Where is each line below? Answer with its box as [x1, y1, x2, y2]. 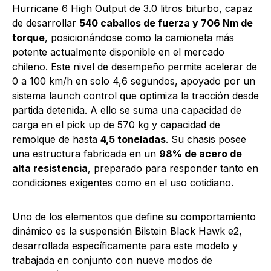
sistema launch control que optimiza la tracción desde [12, 89, 259, 102]
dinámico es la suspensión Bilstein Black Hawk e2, [12, 224, 242, 237]
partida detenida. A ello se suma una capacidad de [12, 103, 241, 116]
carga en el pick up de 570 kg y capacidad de [12, 118, 220, 131]
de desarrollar [12, 16, 79, 29]
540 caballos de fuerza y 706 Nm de [79, 16, 253, 29]
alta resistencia [12, 162, 88, 174]
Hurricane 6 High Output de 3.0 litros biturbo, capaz [12, 2, 253, 15]
